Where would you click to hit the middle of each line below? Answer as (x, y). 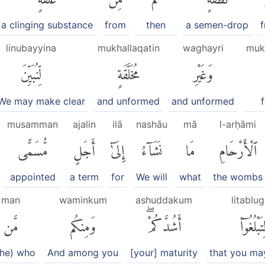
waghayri (203, 48)
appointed (33, 177)
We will (152, 177)
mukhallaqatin (128, 48)
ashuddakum (164, 200)
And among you (83, 253)
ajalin (84, 124)
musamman (33, 124)
